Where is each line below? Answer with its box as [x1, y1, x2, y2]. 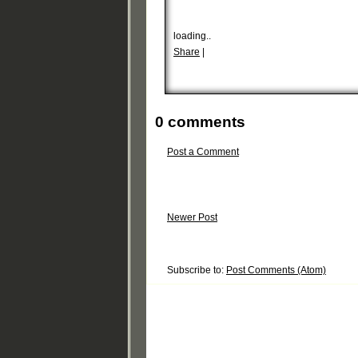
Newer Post [167, 212, 217, 224]
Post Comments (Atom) [226, 265, 326, 276]
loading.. [173, 30, 211, 42]
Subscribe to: [167, 265, 226, 276]
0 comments [155, 113, 245, 130]
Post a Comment [167, 146, 239, 158]
